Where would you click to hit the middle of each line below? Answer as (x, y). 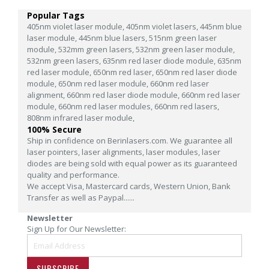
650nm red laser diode (196, 72)
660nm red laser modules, (106, 107)
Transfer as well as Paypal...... (81, 198)
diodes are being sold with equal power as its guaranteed (132, 164)
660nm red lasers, (187, 107)
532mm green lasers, (97, 50)
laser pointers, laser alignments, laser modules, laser (124, 152)
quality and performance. (73, 175)
